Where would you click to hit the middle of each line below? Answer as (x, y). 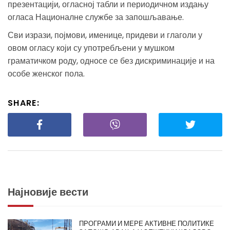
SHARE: (24, 103)
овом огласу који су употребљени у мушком (91, 48)
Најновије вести (48, 192)
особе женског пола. (46, 73)
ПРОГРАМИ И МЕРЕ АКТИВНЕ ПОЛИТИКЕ (147, 223)
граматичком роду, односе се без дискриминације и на (111, 61)
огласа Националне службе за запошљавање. (96, 17)
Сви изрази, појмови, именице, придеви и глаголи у (105, 35)
